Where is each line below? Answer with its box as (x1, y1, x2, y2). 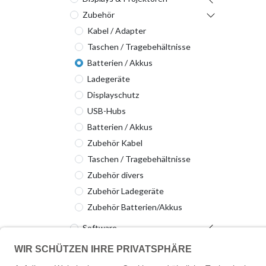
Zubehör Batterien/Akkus (87, 202, 182, 212)
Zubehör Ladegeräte (87, 186, 164, 196)
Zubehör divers (87, 170, 144, 180)
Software (83, 223, 117, 233)
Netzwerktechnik (83, 255, 147, 265)
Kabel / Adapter (87, 26, 146, 36)
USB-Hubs (87, 106, 126, 116)
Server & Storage (83, 239, 146, 249)
